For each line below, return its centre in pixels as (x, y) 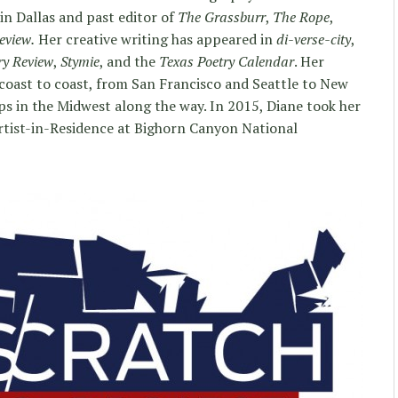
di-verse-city (314, 39)
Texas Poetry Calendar (227, 61)
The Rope (301, 16)
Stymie (80, 61)
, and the (129, 61)
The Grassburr (222, 16)
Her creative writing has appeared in (155, 39)
